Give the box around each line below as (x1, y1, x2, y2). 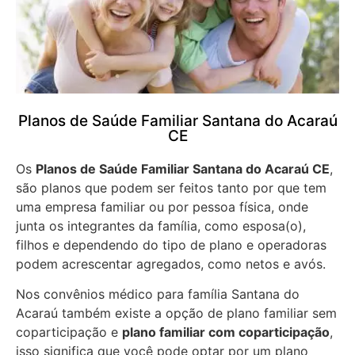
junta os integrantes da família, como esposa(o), (16, 217, 306, 234)
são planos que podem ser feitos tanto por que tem (16, 179, 326, 196)
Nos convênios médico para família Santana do (16, 285, 300, 302)
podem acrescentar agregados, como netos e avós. (16, 255, 326, 272)
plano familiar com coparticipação (122, 323, 330, 340)
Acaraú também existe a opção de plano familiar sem (16, 304, 337, 321)
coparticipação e (16, 323, 122, 340)
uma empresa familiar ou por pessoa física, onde (16, 198, 308, 215)
